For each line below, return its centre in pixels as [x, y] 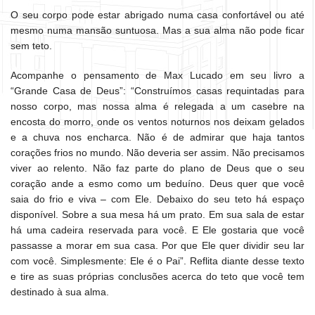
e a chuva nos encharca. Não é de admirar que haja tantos [157, 137]
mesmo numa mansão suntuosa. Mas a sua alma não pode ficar [157, 31]
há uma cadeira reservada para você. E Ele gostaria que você [157, 230]
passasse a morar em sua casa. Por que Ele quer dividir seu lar [157, 246]
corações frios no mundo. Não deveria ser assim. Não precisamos [157, 153]
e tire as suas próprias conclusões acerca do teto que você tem [157, 277]
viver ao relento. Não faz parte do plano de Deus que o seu [157, 168]
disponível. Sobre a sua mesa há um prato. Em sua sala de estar [157, 215]
